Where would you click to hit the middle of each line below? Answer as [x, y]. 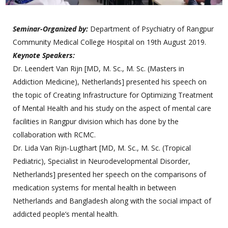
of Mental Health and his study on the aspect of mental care [112, 108]
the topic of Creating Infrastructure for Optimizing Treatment [113, 95]
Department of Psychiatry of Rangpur [151, 29]
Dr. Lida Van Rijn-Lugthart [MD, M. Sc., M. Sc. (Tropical [102, 148]
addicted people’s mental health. [66, 214]
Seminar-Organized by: [51, 29]
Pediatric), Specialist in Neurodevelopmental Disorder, [102, 161]
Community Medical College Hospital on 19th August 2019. [110, 42]
